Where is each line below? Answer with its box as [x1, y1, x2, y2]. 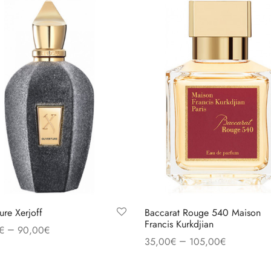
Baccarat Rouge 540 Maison [145, 206, 261, 220]
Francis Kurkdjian [145, 217, 214, 232]
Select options [145, 251, 202, 266]
